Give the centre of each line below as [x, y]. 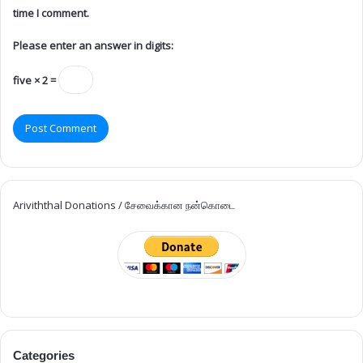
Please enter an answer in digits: [93, 45]
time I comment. [51, 13]
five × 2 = [36, 80]
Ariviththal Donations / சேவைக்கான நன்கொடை [124, 205]
